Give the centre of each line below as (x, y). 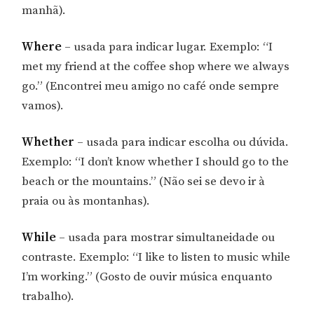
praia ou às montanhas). (86, 201)
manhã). (44, 11)
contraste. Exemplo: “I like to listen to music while (156, 257)
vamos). (43, 106)
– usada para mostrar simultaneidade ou (166, 237)
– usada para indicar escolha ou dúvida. (183, 142)
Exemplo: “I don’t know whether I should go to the (156, 162)
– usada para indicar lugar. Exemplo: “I (169, 47)
